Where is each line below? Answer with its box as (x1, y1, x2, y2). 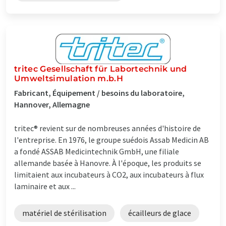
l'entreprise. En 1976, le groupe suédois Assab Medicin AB (14, 134, 209, 145)
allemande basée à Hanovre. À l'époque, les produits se (14, 157, 201, 168)
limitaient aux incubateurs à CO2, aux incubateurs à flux (14, 169, 204, 180)
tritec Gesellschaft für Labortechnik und (14, 64, 187, 74)
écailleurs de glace (128, 207, 191, 218)
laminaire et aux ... (14, 181, 76, 191)
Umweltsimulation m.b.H (14, 73, 124, 83)
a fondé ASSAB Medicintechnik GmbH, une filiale (14, 146, 179, 156)
